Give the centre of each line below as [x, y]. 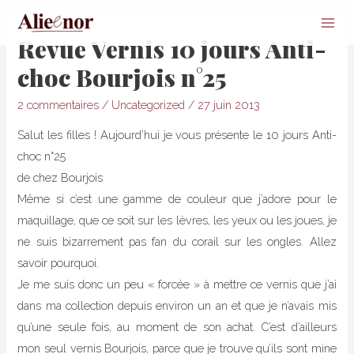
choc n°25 [42, 156]
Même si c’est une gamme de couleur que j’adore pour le [177, 199]
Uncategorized [149, 104]
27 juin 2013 [229, 104]
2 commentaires [58, 104]
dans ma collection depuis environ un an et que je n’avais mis [177, 306]
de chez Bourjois [60, 178]
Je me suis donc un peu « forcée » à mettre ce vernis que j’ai [177, 284]
